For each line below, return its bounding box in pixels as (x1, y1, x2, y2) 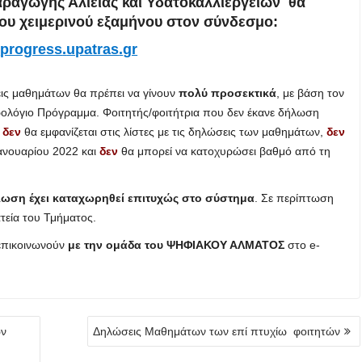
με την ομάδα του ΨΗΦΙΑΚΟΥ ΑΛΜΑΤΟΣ (68, 238, 284, 252)
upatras (66, 41, 120, 58)
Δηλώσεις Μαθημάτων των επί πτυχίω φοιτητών (93, 325, 341, 339)
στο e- (284, 238, 320, 252)
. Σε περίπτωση (255, 192, 334, 205)
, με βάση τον (276, 86, 344, 100)
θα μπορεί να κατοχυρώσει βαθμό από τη (118, 145, 330, 158)
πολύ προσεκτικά (179, 86, 276, 100)
